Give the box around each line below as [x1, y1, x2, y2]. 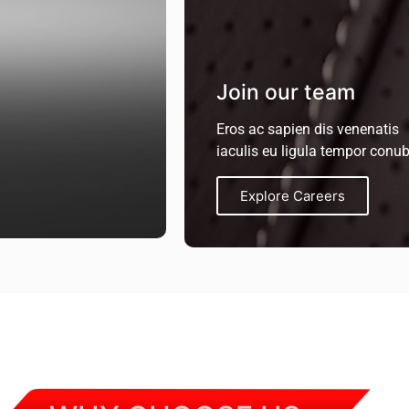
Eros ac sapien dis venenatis [216, 121, 399, 139]
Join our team [216, 79, 355, 106]
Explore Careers [240, 187, 345, 205]
